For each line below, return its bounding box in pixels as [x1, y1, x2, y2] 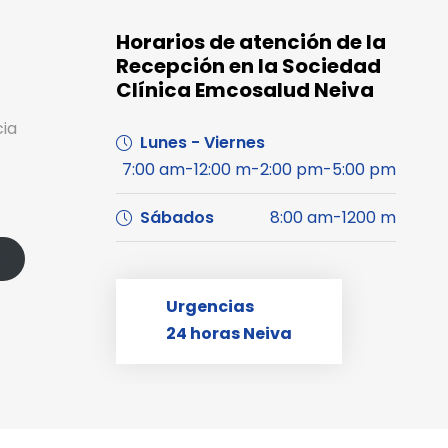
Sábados [140, 205, 214, 229]
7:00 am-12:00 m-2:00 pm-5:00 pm [122, 157, 396, 181]
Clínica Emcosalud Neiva [116, 75, 374, 104]
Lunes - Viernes [140, 130, 265, 154]
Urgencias [166, 294, 254, 318]
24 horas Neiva [166, 321, 292, 345]
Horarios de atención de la [116, 27, 386, 56]
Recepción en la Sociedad [116, 51, 381, 80]
